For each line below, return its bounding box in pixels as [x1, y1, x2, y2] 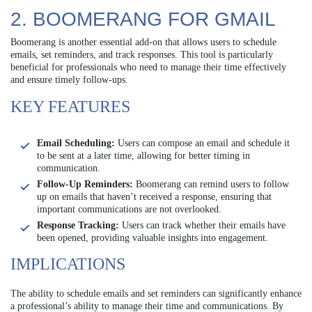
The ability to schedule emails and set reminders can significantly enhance [10, 288, 302, 299]
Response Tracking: [37, 219, 119, 231]
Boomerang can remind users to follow [133, 178, 289, 189]
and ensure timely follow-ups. [10, 74, 128, 85]
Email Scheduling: [37, 137, 115, 148]
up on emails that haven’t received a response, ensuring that [37, 191, 272, 202]
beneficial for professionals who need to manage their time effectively [10, 61, 286, 72]
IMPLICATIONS [10, 254, 125, 273]
